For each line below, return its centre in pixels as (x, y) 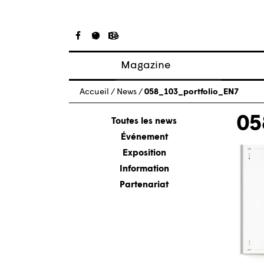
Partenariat (144, 185)
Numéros (150, 121)
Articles (147, 88)
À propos (150, 105)
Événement (144, 137)
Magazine (146, 66)
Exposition (144, 153)
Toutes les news (144, 121)
